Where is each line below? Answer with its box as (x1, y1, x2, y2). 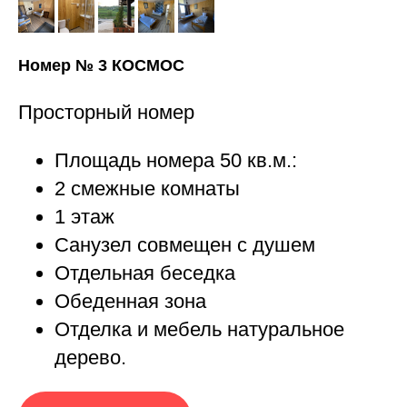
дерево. (55, 346, 126, 370)
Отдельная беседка (55, 262, 235, 285)
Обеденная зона (55, 290, 206, 313)
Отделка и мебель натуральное (55, 318, 344, 342)
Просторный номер (18, 101, 194, 124)
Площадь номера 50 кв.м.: (55, 149, 297, 173)
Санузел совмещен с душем (55, 233, 315, 257)
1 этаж (55, 205, 114, 229)
